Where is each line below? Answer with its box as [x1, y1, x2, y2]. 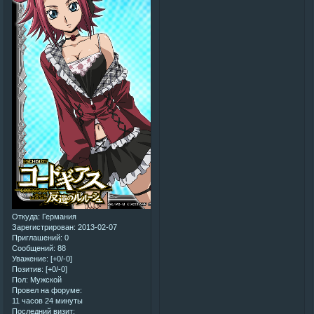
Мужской [28, 275, 62, 285]
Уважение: [12, 254, 48, 264]
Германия [40, 212, 76, 221]
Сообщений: [12, 244, 55, 253]
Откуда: [12, 212, 40, 221]
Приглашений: [12, 233, 62, 243]
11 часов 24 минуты [12, 296, 83, 306]
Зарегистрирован [12, 223, 74, 232]
